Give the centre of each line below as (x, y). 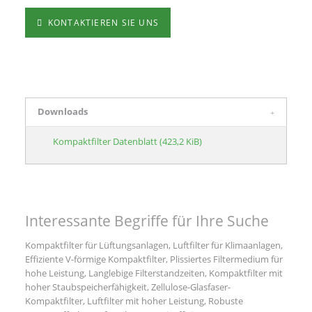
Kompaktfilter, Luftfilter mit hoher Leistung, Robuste (134, 301)
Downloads (63, 112)
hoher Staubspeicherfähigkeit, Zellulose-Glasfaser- (127, 287)
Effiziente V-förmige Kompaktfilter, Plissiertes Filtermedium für (154, 259)
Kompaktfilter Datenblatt (107, 141)
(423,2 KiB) (181, 141)
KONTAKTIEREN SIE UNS (102, 23)
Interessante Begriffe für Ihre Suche (147, 221)
